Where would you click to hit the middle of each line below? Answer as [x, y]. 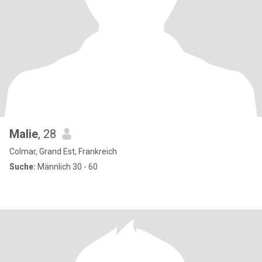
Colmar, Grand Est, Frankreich [63, 151]
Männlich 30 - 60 [67, 167]
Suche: [23, 167]
